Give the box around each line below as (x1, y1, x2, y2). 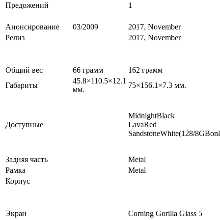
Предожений (5, 1, 49, 10)
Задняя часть (5, 155, 48, 164)
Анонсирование (5, 23, 59, 31)
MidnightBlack (128, 111, 175, 120)
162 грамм (128, 66, 163, 75)
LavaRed (128, 120, 157, 129)
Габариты (5, 81, 38, 90)
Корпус (5, 177, 30, 186)
